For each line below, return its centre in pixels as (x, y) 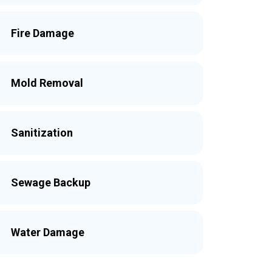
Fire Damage (42, 33)
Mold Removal (47, 83)
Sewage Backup (51, 182)
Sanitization (42, 133)
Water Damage (48, 232)
